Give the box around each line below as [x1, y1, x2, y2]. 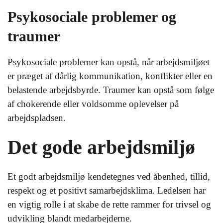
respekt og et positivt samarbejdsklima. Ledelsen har [7, 185, 206, 196]
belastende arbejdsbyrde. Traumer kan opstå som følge [7, 85, 214, 95]
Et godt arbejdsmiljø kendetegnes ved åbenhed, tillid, [7, 171, 210, 182]
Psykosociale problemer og [7, 8, 176, 25]
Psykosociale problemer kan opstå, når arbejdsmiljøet [7, 57, 210, 67]
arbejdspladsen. [7, 112, 66, 123]
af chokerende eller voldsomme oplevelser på [7, 99, 179, 109]
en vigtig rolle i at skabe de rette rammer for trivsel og [7, 199, 211, 210]
